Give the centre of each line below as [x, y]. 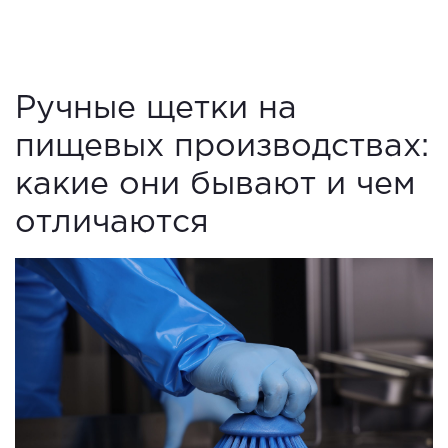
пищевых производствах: [222, 147]
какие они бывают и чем [215, 185]
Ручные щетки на [156, 109]
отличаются [112, 223]
